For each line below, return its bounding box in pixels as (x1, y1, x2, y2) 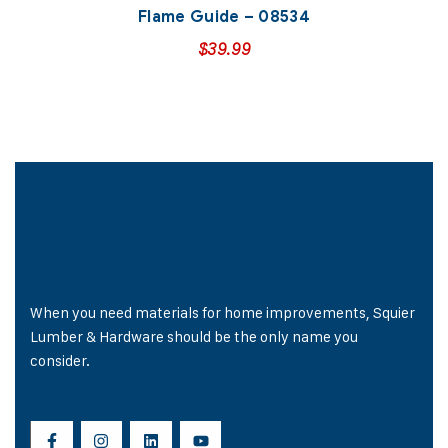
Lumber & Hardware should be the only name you (30, 326, 358, 346)
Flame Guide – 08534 (137, 6, 311, 27)
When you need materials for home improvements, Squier (30, 302, 415, 322)
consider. (30, 350, 90, 370)
